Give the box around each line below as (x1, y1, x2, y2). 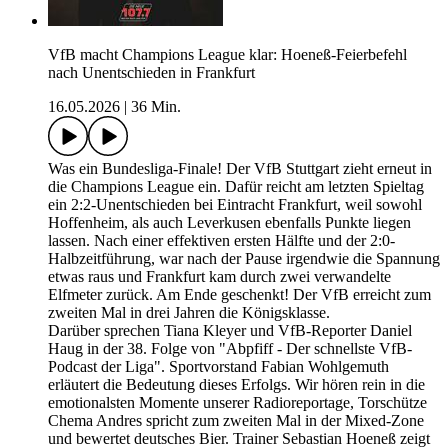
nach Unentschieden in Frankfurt (48, 64, 255, 82)
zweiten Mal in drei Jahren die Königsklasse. (48, 304, 330, 322)
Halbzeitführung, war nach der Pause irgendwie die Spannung (48, 250, 440, 268)
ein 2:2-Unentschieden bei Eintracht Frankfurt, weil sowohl (48, 196, 422, 214)
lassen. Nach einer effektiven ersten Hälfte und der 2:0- (48, 232, 395, 250)
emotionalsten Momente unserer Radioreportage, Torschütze (48, 394, 427, 412)
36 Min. (131, 98, 181, 116)
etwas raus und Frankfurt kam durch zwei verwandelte (48, 268, 391, 286)
